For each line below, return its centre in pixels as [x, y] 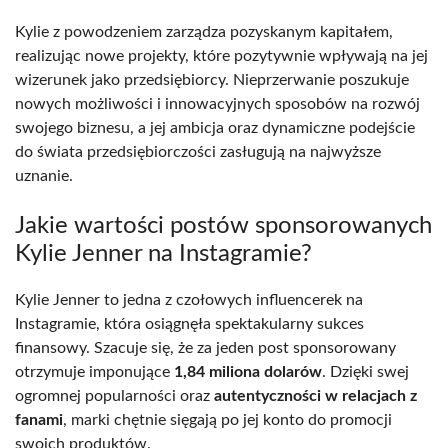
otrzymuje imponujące [94, 372]
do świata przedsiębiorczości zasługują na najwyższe [198, 152]
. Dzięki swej [365, 372]
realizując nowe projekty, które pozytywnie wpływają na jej [221, 56]
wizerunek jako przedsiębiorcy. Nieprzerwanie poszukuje [212, 80]
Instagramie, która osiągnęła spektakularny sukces [189, 324]
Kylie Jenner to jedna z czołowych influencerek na [189, 300]
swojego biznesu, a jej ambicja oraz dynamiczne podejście [215, 128]
